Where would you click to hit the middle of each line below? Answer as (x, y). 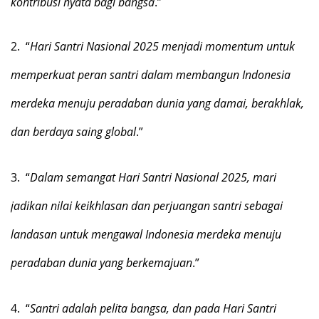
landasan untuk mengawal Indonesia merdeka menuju (146, 234)
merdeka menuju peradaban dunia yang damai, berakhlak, (157, 103)
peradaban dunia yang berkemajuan (101, 263)
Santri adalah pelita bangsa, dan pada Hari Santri (153, 308)
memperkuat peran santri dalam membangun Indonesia (151, 75)
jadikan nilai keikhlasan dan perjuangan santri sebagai (147, 206)
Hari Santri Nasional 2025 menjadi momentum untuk (162, 46)
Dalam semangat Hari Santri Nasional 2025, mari (153, 177)
